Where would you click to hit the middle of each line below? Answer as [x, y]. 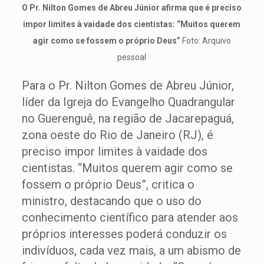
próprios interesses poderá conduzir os [124, 234]
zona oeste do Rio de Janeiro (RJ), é [117, 135]
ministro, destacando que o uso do [111, 201]
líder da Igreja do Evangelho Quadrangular [128, 102]
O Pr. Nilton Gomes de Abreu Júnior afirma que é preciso [132, 8]
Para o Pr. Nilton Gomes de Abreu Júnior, [128, 85]
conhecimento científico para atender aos [130, 217]
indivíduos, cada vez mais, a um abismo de [131, 250]
